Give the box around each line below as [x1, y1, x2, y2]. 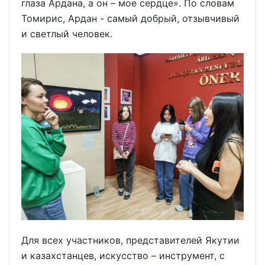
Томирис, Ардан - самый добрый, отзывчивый [21, 12, 240, 24]
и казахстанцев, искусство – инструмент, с [21, 250, 225, 262]
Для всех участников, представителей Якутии [21, 234, 240, 247]
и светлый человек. [21, 27, 112, 40]
